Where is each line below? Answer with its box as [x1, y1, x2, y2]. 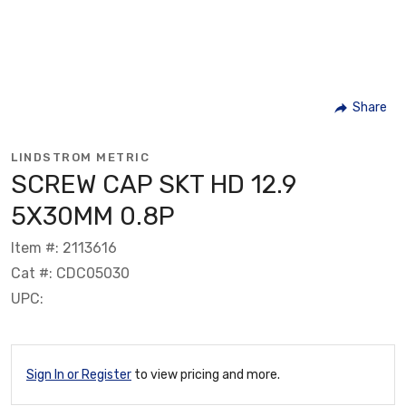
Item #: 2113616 [11, 238, 117, 256]
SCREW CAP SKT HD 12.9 [11, 169, 296, 199]
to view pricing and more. [131, 366, 280, 382]
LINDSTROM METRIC [11, 150, 150, 164]
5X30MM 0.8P [11, 200, 175, 231]
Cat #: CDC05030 [11, 264, 130, 282]
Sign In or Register [26, 366, 131, 382]
